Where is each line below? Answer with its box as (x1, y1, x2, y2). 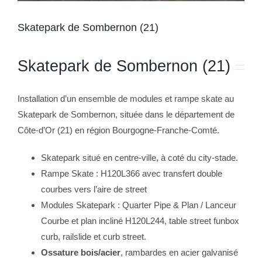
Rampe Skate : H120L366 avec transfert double (41, 168, 222, 179)
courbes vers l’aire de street (41, 184, 147, 195)
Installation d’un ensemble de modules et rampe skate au (18, 94, 234, 104)
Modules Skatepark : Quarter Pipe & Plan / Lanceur (41, 200, 236, 211)
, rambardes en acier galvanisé (120, 247, 238, 258)
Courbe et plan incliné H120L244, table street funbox (41, 216, 239, 226)
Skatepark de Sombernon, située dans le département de (18, 109, 235, 120)
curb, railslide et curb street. (41, 232, 146, 242)
